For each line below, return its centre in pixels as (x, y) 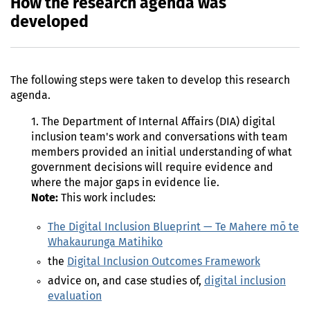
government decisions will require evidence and (152, 168)
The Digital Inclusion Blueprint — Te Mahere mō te (173, 227)
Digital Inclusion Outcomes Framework (164, 262)
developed (49, 23)
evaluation (75, 297)
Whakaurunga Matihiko (105, 243)
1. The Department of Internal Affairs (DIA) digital (153, 122)
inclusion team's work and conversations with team (159, 137)
